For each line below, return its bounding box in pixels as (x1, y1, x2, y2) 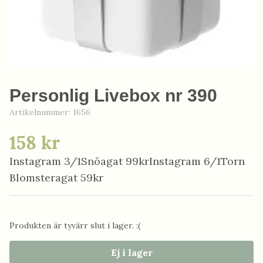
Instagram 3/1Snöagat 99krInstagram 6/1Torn (9, 154, 245, 168)
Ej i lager (110, 247, 153, 258)
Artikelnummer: (9, 107, 73, 117)
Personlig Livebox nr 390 (9, 86, 217, 105)
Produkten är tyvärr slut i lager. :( (9, 220, 140, 231)
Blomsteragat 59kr (9, 171, 103, 184)
